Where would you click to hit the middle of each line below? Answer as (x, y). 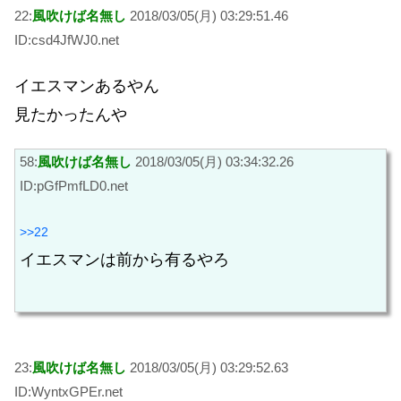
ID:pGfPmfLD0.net (74, 185)
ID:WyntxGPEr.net (68, 391)
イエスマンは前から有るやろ (124, 260)
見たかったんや (71, 115)
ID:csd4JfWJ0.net (67, 40)
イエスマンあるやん (87, 86)
